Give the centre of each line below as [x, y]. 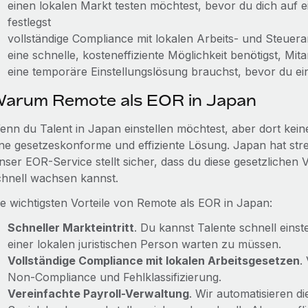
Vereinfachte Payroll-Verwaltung [98, 294]
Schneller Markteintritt [70, 228]
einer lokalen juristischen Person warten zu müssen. [144, 244]
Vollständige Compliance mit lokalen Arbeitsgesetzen [153, 261]
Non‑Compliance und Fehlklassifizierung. [114, 277]
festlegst [29, 22]
